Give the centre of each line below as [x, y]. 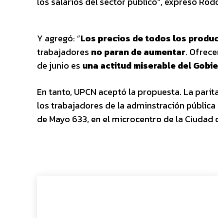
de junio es [60, 65]
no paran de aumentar [137, 52]
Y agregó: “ [59, 38]
